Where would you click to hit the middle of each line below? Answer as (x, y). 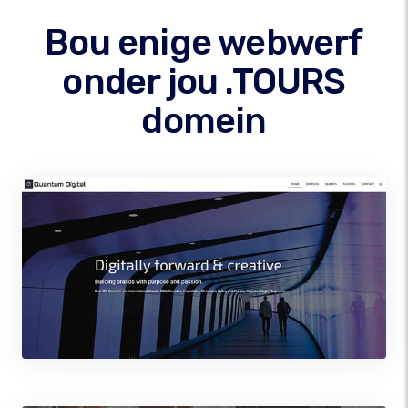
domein (204, 121)
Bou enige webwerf (204, 42)
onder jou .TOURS (204, 82)
